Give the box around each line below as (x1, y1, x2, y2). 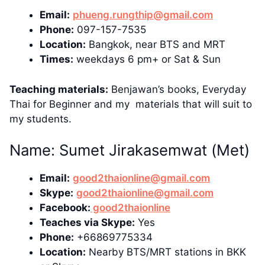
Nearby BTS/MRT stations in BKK (86, 246, 246, 258)
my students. (9, 112, 72, 125)
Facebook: (40, 202, 91, 214)
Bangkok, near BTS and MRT (86, 38, 225, 51)
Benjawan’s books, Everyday (108, 83, 246, 95)
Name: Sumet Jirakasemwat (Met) (9, 141, 250, 160)
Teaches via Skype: (40, 216, 135, 229)
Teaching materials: (9, 83, 108, 95)
